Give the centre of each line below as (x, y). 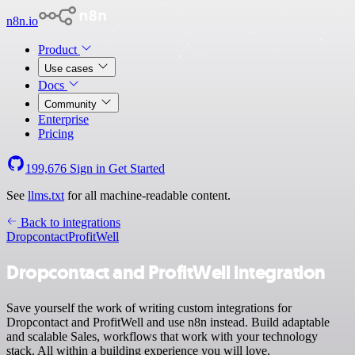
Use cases (71, 69)
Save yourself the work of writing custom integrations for (149, 307)
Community (72, 104)
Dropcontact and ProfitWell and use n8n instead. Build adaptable (168, 322)
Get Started (137, 168)
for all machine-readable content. (147, 195)
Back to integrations (69, 222)
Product (59, 50)
